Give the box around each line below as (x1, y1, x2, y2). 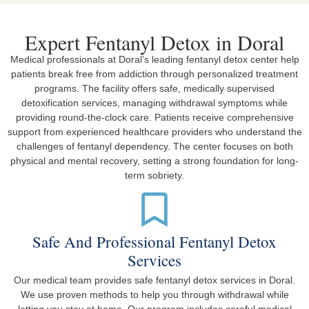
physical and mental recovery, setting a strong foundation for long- (10, 154, 299, 166)
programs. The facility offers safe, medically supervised (34, 82, 275, 94)
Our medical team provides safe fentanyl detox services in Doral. (14, 275, 295, 286)
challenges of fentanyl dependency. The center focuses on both (16, 140, 293, 152)
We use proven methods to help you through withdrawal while (20, 289, 289, 301)
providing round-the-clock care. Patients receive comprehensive (15, 111, 294, 123)
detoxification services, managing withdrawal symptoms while (21, 97, 288, 108)
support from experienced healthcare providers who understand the (7, 126, 302, 137)
